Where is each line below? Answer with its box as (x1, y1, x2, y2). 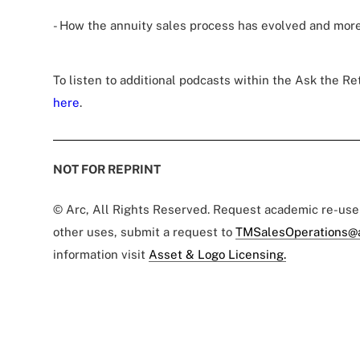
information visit (53, 247, 149, 262)
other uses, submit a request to (53, 225, 235, 239)
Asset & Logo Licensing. (149, 247, 286, 262)
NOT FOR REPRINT (53, 162, 161, 177)
